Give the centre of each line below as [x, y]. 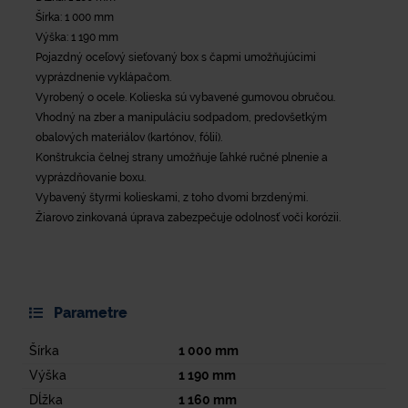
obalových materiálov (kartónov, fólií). [129, 137]
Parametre [88, 312]
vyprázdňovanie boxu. [91, 177]
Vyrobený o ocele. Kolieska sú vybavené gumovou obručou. [185, 97]
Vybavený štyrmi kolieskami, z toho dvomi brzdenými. [172, 197]
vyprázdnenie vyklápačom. [103, 77]
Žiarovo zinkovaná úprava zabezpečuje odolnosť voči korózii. [188, 217]
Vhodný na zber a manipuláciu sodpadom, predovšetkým [181, 117]
